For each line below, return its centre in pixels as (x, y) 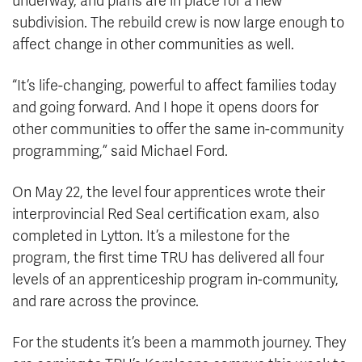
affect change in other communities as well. (153, 45)
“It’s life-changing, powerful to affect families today (174, 86)
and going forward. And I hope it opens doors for (165, 108)
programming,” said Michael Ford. (120, 152)
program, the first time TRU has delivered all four (168, 258)
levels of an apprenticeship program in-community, (175, 280)
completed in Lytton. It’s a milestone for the (151, 236)
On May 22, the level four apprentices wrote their (168, 193)
